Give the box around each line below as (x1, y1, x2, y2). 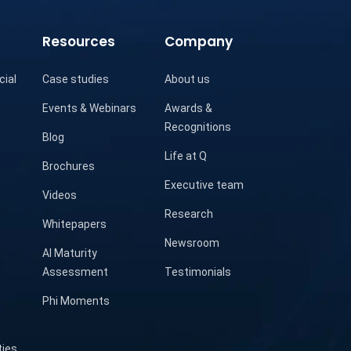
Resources (42, 32, 116, 52)
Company (165, 32, 233, 52)
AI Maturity (42, 247, 98, 260)
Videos (42, 189, 78, 202)
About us (165, 73, 211, 86)
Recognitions (165, 121, 232, 134)
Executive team (165, 179, 244, 192)
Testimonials (165, 266, 232, 279)
